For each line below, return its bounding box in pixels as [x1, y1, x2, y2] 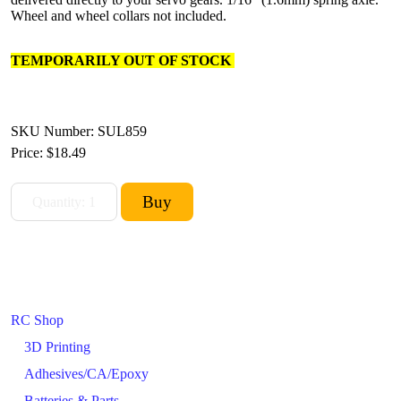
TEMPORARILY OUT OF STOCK [11, 53, 235, 68]
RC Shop [11, 312, 64, 328]
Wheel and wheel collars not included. [11, 8, 226, 23]
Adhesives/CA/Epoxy [24, 366, 149, 381]
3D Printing [24, 339, 90, 354]
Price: [11, 145, 47, 160]
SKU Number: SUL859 [11, 124, 147, 139]
